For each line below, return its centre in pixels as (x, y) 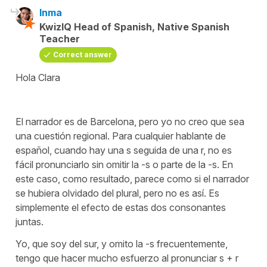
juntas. (31, 221)
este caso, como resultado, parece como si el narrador (132, 178)
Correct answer (83, 54)
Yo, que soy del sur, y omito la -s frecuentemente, (122, 243)
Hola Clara (38, 77)
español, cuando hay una (70, 150)
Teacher (60, 38)
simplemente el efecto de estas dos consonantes (121, 207)
